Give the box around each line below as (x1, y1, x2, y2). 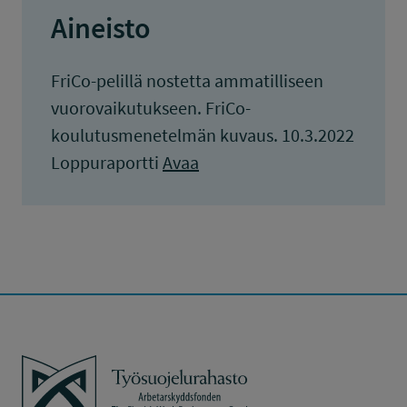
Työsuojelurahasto (22, 357, 150, 378)
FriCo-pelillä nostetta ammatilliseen (51, 69, 323, 92)
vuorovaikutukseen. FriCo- (51, 96, 251, 119)
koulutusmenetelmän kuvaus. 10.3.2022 (51, 124, 354, 146)
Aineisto (51, 10, 151, 46)
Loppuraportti (51, 151, 163, 174)
